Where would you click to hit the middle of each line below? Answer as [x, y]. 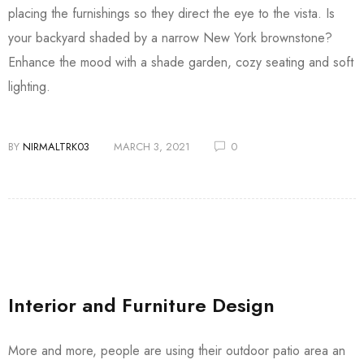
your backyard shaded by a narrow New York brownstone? [170, 38]
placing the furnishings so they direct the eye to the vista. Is [171, 14]
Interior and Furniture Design [141, 305]
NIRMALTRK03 [56, 147]
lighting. [31, 87]
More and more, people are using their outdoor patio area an [177, 351]
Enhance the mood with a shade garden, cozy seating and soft [181, 63]
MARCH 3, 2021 [152, 147]
